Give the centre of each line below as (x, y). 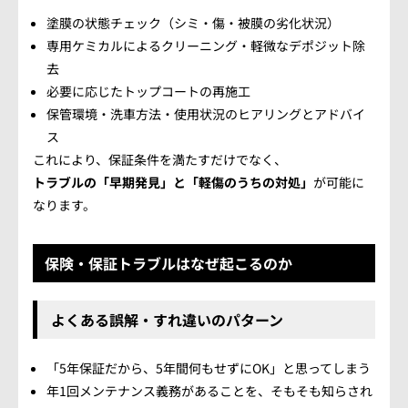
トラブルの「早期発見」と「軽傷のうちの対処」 (173, 182)
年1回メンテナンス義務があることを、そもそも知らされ (209, 391)
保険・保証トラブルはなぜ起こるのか (168, 263)
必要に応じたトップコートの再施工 (148, 91)
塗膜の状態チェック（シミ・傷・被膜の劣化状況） (193, 23)
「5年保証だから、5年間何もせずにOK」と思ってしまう (209, 368)
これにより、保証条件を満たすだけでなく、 (160, 159)
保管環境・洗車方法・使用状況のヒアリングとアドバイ (206, 114)
